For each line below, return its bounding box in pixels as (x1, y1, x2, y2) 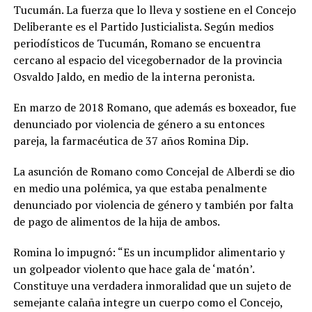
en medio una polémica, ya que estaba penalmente (13, 180, 267, 196)
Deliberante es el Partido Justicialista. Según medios (13, 19, 274, 35)
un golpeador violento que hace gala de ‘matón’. (13, 261, 254, 277)
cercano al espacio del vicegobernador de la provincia (13, 52, 282, 68)
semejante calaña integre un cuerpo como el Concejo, (13, 295, 283, 311)
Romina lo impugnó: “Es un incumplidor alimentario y (13, 244, 285, 260)
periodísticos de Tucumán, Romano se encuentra (13, 36, 260, 52)
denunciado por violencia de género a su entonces (13, 116, 265, 132)
